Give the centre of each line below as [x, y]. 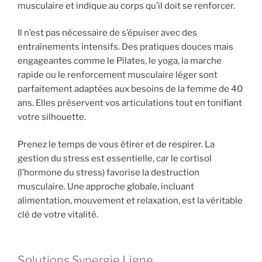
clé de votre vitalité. [58, 214]
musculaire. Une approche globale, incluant [106, 186]
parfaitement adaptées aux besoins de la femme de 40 [130, 89]
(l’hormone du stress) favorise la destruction [108, 172]
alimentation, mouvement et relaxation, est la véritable [130, 200]
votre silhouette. [52, 117]
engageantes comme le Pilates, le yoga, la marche [120, 61]
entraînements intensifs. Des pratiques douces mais [125, 47]
